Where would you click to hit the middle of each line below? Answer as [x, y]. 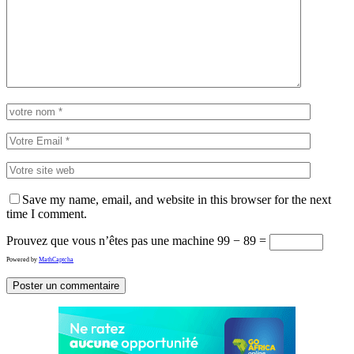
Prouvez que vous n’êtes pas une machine [110, 240]
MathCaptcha [56, 259]
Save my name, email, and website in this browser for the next [177, 199]
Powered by [23, 259]
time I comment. [47, 213]
